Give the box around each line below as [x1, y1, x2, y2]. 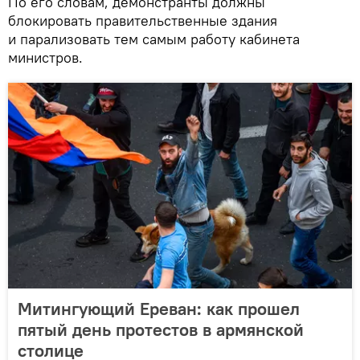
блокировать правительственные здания [8, 10, 277, 30]
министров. [8, 47, 83, 67]
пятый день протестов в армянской [18, 317, 304, 341]
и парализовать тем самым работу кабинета [8, 29, 300, 48]
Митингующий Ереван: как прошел [18, 297, 300, 320]
